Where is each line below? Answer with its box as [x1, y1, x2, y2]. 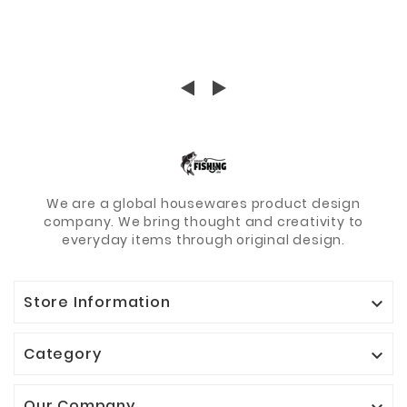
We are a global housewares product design [46, 194, 361, 213]
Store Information [24, 292, 171, 313]
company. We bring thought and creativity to [43, 213, 364, 232]
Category [24, 343, 102, 365]
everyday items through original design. [61, 231, 346, 250]
